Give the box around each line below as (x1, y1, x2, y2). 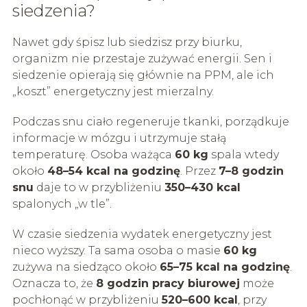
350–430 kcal (164, 180, 241, 194)
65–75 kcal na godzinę (159, 260, 290, 273)
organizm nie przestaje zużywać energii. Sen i (12, 51, 272, 65)
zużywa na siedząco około (12, 260, 160, 273)
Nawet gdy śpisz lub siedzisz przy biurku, (12, 35, 242, 49)
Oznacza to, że (12, 276, 96, 290)
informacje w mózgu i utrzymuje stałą (12, 131, 226, 145)
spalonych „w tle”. (12, 197, 112, 210)
